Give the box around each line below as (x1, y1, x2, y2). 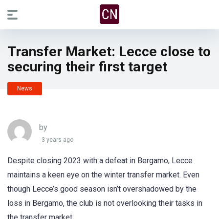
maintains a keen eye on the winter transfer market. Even (7, 170, 199, 179)
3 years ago (42, 136, 73, 144)
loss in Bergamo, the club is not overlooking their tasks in (7, 198, 202, 208)
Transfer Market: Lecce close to (7, 44, 211, 60)
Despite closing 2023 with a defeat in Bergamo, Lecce (7, 156, 193, 165)
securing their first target (7, 59, 167, 75)
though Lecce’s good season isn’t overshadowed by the (7, 184, 197, 194)
